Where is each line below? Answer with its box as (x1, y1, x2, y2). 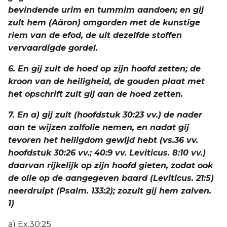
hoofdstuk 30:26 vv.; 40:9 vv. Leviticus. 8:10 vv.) (8, 148, 206, 158)
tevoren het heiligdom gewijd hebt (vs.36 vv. (8, 135, 198, 145)
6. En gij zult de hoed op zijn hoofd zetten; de (8, 64, 201, 73)
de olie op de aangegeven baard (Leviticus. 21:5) (8, 173, 214, 183)
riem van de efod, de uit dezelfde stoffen (8, 30, 182, 40)
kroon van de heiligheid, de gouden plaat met (8, 77, 205, 86)
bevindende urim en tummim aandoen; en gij (8, 5, 204, 15)
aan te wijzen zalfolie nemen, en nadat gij (8, 123, 189, 132)
